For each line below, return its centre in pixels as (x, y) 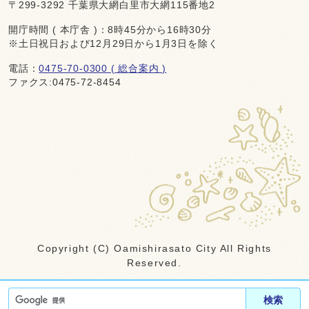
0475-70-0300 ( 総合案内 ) (103, 68)
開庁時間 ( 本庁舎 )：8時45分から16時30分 (110, 30)
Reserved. (154, 262)
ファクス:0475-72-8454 (65, 82)
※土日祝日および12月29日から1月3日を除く (113, 43)
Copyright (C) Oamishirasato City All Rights (154, 248)
